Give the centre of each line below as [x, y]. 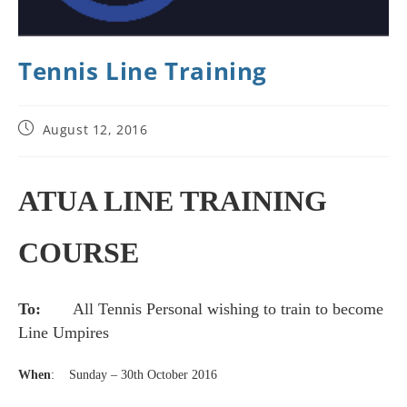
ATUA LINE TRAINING [173, 201]
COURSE [79, 253]
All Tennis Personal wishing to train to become [228, 309]
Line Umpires [64, 333]
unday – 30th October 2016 [147, 375]
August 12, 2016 [95, 130]
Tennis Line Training [143, 71]
